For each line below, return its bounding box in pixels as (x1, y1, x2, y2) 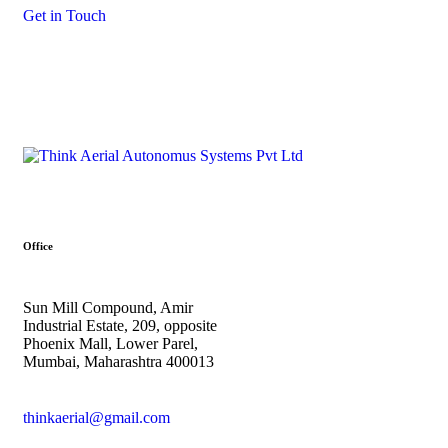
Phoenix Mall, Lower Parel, (23, 335, 198, 353)
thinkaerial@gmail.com (23, 409, 170, 427)
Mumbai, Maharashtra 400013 (23, 353, 214, 371)
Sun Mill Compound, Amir (23, 299, 193, 317)
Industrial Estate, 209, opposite (23, 317, 217, 335)
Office (23, 240, 53, 253)
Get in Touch (23, 7, 106, 25)
